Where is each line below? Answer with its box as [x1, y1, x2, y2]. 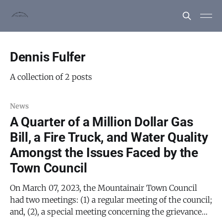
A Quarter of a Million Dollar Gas [10, 114, 193, 129]
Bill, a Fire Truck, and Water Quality [10, 130, 208, 145]
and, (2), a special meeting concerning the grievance [10, 207, 202, 217]
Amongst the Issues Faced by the [10, 145, 198, 160]
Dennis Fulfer [10, 50, 86, 64]
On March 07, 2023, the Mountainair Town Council [10, 183, 197, 193]
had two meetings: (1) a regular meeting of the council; [10, 195, 212, 205]
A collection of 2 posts [10, 72, 92, 82]
